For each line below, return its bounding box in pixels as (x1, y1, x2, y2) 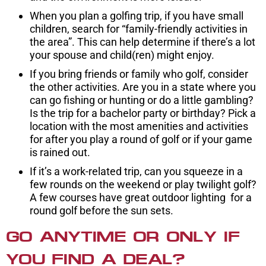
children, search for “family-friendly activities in (30, 23, 248, 36)
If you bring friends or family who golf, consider (30, 68, 248, 81)
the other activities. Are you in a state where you (30, 81, 256, 94)
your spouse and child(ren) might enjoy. (30, 49, 214, 62)
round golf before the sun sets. (30, 204, 173, 217)
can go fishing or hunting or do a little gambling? (30, 94, 254, 107)
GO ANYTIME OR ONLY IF (6, 229, 239, 245)
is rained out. (30, 146, 90, 159)
